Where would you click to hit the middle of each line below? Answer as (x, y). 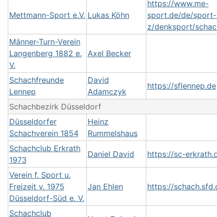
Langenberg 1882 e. (45, 53)
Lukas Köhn (108, 15)
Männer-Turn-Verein (45, 42)
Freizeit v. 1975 (37, 186)
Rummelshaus (112, 133)
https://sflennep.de (181, 86)
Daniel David (111, 154)
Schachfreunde (36, 80)
